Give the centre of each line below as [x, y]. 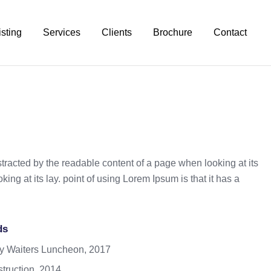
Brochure [173, 32]
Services [62, 32]
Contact [230, 32]
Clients [117, 32]
